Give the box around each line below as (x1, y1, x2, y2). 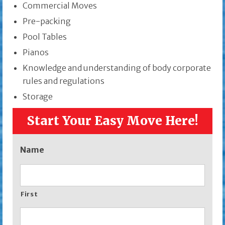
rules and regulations (23, 76, 104, 86)
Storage (23, 91, 53, 102)
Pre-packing (23, 16, 71, 27)
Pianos (23, 47, 49, 58)
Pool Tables (23, 32, 67, 42)
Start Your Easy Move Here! (27, 113, 198, 129)
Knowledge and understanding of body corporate (23, 63, 211, 73)
